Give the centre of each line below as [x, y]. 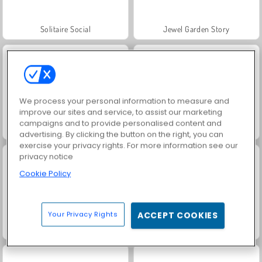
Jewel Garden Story [196, 29]
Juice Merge [196, 129]
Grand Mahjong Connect [65, 129]
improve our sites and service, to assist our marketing [121, 112]
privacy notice [46, 156]
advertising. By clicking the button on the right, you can [122, 134]
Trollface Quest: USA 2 [65, 229]
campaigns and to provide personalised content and [121, 123]
